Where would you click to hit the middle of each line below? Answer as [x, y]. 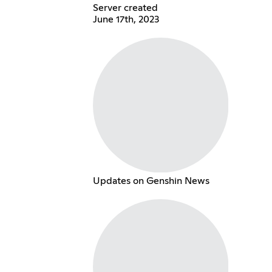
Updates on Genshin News [151, 181]
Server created [125, 8]
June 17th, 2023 [126, 19]
